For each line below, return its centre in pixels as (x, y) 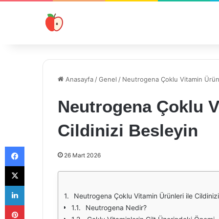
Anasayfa (78, 79)
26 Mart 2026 (82, 155)
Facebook (39, 146)
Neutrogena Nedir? (116, 208)
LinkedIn (37, 185)
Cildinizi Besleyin (128, 130)
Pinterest (38, 205)
